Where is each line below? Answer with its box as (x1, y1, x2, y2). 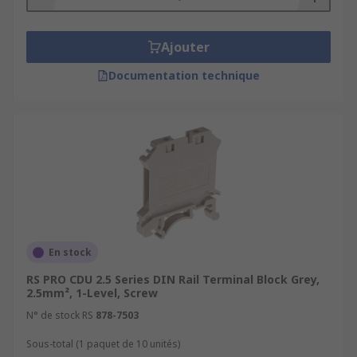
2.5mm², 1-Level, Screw (26, 285, 158, 300)
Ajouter (160, 38, 210, 56)
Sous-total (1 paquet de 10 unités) (26, 337, 180, 351)
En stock (49, 245, 92, 259)
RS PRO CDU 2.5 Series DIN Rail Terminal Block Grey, (26, 272, 320, 287)
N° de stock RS (26, 308, 93, 322)
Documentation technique (108, 68, 260, 83)
